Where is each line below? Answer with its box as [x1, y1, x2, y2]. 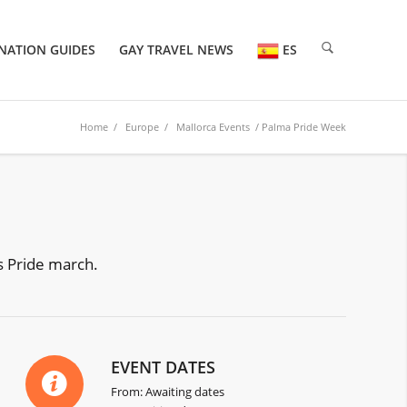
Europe [125, 120, 159, 134]
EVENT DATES [111, 356, 216, 379]
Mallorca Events [176, 120, 250, 134]
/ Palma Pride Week [250, 120, 346, 134]
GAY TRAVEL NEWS [119, 41, 233, 58]
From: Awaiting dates [111, 383, 225, 401]
